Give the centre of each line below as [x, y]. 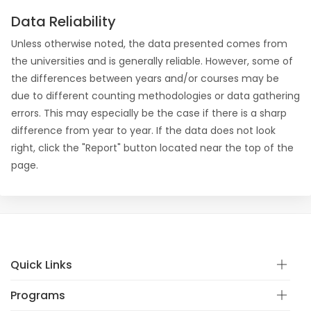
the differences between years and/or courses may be [145, 78]
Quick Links [41, 265]
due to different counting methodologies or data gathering [155, 96]
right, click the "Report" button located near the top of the [152, 148]
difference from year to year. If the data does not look [143, 131]
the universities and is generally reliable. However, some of [152, 61]
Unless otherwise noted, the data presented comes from [149, 44]
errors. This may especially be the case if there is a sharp [149, 113]
